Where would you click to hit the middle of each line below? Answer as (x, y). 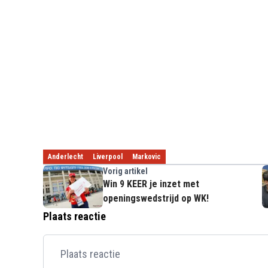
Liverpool (108, 157)
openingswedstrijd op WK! (156, 198)
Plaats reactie (74, 216)
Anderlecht (66, 157)
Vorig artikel (125, 171)
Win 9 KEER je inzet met (151, 184)
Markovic (147, 157)
